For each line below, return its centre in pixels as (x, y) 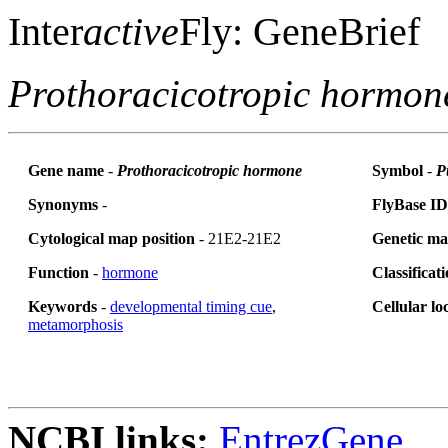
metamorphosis (75, 324)
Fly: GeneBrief (299, 31)
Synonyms (63, 204)
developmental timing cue (191, 306)
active (131, 31)
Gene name (68, 170)
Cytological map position (111, 238)
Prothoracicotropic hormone (209, 170)
